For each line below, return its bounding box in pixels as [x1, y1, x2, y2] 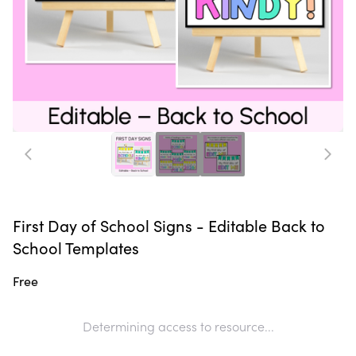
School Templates [13, 237, 139, 259]
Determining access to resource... [82, 317, 274, 335]
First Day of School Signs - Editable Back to [13, 215, 325, 237]
